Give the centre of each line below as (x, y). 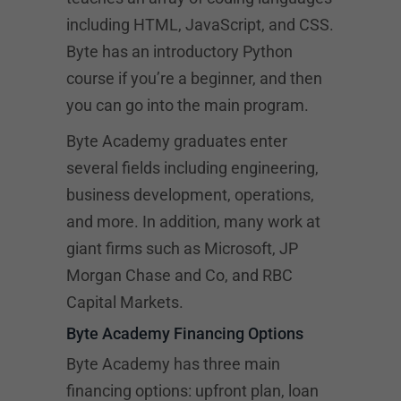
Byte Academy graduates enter (177, 141)
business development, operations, (190, 195)
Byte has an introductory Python (179, 51)
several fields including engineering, (192, 168)
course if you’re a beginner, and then (194, 78)
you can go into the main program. (188, 105)
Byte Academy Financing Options (185, 333)
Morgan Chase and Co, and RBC (179, 275)
